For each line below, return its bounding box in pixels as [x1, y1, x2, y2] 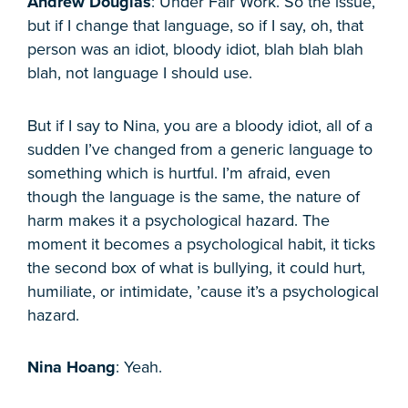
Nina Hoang [27, 357, 116, 378]
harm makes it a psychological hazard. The [27, 209, 330, 230]
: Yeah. [116, 357, 162, 378]
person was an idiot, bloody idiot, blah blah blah [27, 39, 363, 60]
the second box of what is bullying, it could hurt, [27, 257, 365, 278]
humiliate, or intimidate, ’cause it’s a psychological [27, 280, 379, 301]
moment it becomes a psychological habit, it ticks [27, 233, 375, 254]
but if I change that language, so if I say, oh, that [27, 15, 363, 36]
